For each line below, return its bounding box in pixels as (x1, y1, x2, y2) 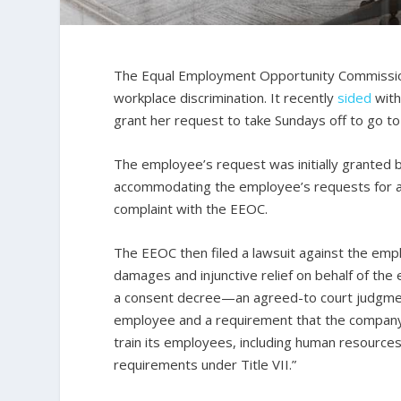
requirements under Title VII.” (114, 355, 297, 373)
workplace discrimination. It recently (114, 89, 338, 107)
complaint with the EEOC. (114, 200, 269, 218)
